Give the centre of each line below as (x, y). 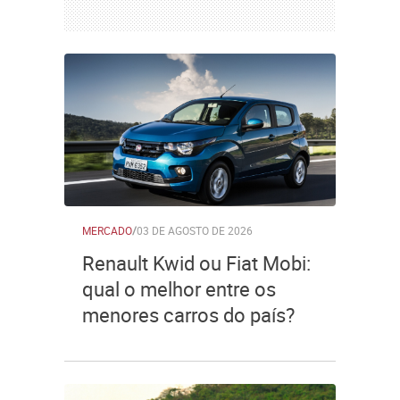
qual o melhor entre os (179, 289)
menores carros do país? (188, 315)
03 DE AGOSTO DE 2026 (195, 230)
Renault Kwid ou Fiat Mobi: (196, 263)
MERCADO (107, 230)
